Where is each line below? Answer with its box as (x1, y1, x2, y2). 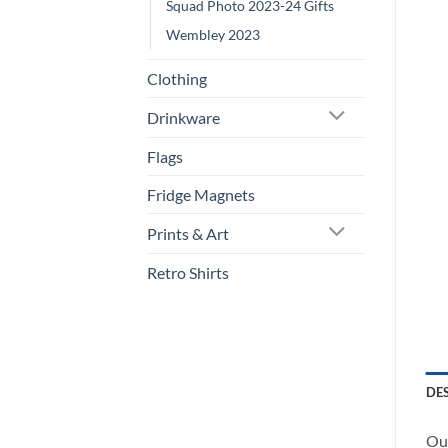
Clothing (147, 68, 207, 88)
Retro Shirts (147, 262, 229, 282)
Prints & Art (147, 223, 229, 243)
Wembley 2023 (166, 25, 260, 43)
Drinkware (147, 107, 220, 127)
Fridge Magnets (147, 184, 255, 204)
